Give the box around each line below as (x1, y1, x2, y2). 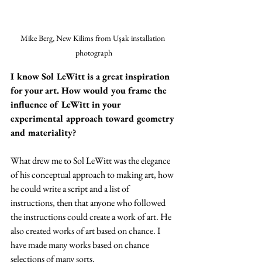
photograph (75, 47, 112, 58)
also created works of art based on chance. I (11, 224, 162, 237)
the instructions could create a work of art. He (11, 210, 173, 223)
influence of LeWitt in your (11, 98, 123, 111)
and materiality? (11, 126, 76, 139)
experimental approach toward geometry (11, 112, 177, 125)
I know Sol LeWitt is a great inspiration (11, 70, 172, 82)
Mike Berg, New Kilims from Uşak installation (20, 32, 167, 43)
